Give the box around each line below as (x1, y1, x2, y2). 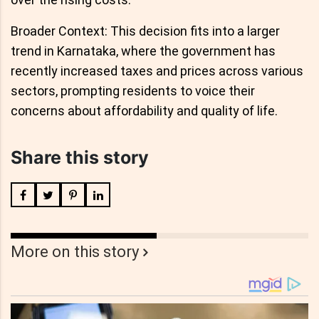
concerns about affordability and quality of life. (11, 103, 278, 119)
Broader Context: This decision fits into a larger (11, 23, 280, 39)
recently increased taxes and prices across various (11, 63, 303, 79)
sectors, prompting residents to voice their (11, 83, 255, 99)
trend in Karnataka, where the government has (11, 43, 276, 59)
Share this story (11, 147, 149, 169)
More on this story (11, 243, 139, 261)
